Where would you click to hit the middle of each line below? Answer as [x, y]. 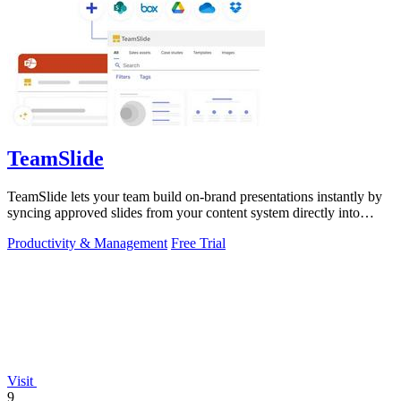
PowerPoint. [42, 229]
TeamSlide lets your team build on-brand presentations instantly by [195, 197]
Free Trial [198, 243]
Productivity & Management [87, 243]
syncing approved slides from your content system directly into [183, 213]
